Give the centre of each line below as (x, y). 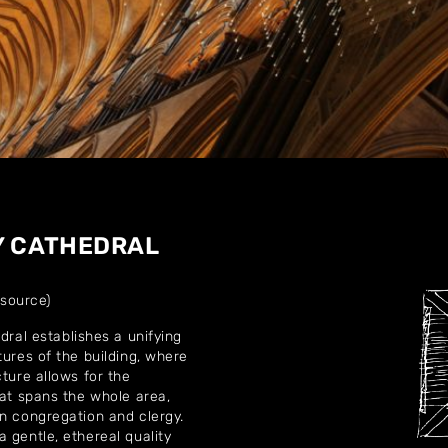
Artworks (224, 288)
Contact (224, 380)
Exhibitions (224, 334)
